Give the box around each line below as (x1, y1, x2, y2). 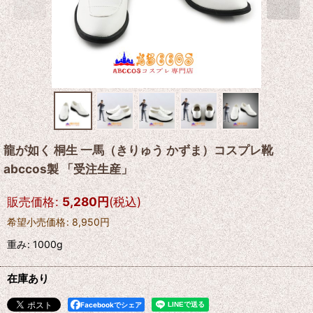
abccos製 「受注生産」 (3, 161, 133, 176)
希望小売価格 (7, 216, 66, 228)
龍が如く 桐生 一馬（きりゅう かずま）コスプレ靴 (3, 143, 273, 157)
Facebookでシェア (80, 300, 142, 309)
